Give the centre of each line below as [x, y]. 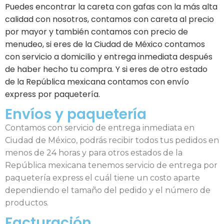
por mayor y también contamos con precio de [96, 31]
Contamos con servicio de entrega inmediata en [100, 128]
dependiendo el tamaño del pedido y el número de [108, 190]
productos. [27, 203]
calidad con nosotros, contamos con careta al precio [109, 19]
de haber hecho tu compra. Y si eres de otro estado [106, 69]
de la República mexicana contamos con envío [97, 81]
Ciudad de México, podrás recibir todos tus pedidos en [112, 140]
